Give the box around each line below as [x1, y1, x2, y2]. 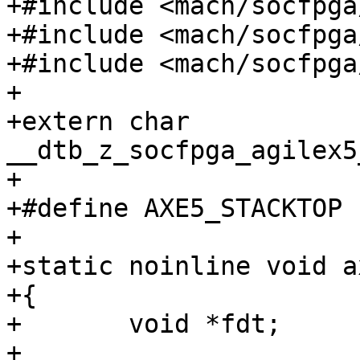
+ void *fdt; [6, 309, 22, 338]
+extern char [6, 107, 190, 136]
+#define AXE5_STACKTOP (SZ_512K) [6, 194, 342, 223]
